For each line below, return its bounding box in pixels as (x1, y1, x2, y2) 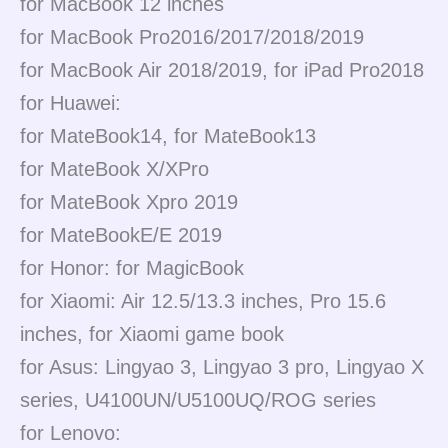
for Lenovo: (20, 421, 121, 444)
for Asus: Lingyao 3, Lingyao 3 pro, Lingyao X (20, 355, 424, 378)
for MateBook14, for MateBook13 (20, 124, 316, 147)
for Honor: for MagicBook (20, 256, 244, 279)
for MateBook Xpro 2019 (20, 190, 238, 213)
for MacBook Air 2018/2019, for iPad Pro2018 (20, 58, 424, 81)
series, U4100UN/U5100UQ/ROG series (20, 388, 376, 411)
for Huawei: (20, 91, 121, 114)
